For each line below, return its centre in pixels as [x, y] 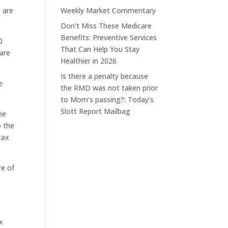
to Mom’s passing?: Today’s [107, 100]
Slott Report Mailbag [96, 111]
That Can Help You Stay [100, 49]
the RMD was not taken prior [109, 88]
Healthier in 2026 [89, 61]
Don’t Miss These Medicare [106, 26]
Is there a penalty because [105, 76]
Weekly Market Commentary [108, 11]
